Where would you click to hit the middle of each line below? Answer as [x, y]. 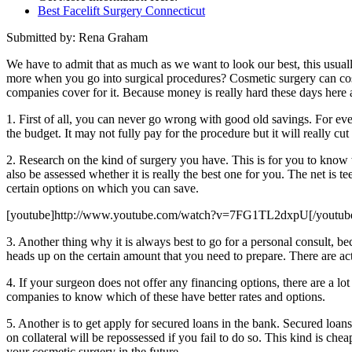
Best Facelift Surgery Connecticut [121, 10]
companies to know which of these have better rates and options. [166, 296]
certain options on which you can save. [103, 188]
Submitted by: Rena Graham [77, 37]
